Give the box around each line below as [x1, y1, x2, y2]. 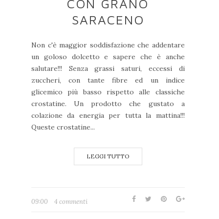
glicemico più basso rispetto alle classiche [31, 88, 185, 97]
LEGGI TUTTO [86, 153, 130, 160]
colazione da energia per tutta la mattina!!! [31, 111, 185, 120]
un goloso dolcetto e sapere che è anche [31, 52, 185, 62]
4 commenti [54, 197, 88, 206]
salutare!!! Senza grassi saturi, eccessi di [31, 64, 185, 73]
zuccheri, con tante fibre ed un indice [31, 76, 185, 85]
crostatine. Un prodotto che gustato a [31, 99, 185, 109]
